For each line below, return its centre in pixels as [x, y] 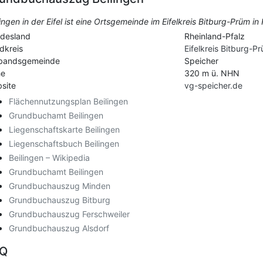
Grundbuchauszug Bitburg [60, 200]
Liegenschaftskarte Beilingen [64, 130]
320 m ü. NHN [212, 73]
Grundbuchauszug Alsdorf [59, 228]
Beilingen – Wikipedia [49, 158]
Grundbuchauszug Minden [60, 186]
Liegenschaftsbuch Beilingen [64, 144]
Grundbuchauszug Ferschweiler [69, 214]
